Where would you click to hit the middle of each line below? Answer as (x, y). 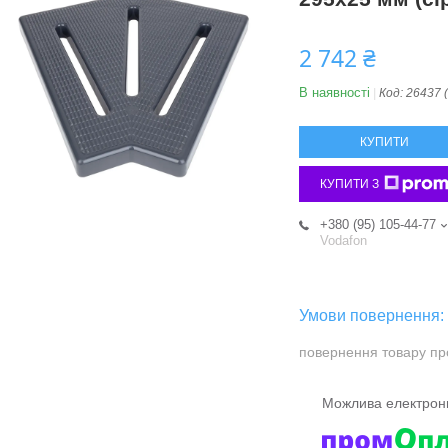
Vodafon (343, 241)
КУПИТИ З (349, 184)
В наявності (334, 93)
